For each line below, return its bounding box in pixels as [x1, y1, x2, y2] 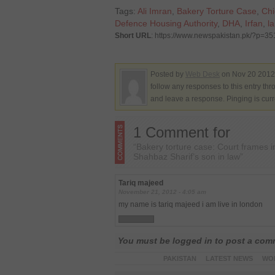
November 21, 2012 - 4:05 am [118, 188, 206, 195]
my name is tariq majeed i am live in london [118, 200, 263, 209]
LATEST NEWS [205, 255, 253, 262]
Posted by [150, 71, 185, 78]
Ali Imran [137, 6, 172, 16]
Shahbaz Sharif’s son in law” [133, 152, 243, 161]
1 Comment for [133, 124, 230, 141]
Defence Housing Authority [115, 18, 217, 28]
